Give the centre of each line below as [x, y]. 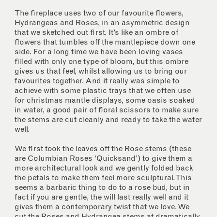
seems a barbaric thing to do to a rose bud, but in [102, 188]
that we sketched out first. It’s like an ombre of [96, 33]
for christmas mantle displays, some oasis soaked [105, 101]
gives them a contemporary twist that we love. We [102, 207]
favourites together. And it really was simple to [97, 81]
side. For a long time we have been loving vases [99, 52]
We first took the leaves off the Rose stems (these [103, 149]
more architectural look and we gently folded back [104, 168]
